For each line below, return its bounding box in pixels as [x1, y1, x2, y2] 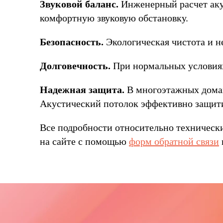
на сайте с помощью [40, 136, 129, 147]
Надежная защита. [40, 84, 124, 95]
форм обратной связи [129, 136, 219, 147]
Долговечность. [40, 60, 111, 71]
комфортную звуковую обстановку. [40, 12, 188, 23]
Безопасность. [40, 36, 104, 47]
